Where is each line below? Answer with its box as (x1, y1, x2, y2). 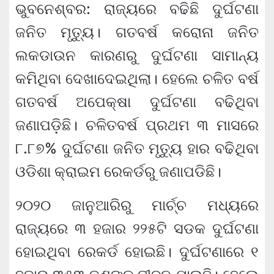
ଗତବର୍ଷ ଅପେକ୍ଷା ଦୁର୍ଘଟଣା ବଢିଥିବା (15, 93, 259, 111)
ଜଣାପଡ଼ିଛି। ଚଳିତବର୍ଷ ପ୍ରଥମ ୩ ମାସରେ (15, 116, 259, 135)
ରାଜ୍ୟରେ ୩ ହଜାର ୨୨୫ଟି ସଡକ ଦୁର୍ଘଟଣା (15, 220, 259, 238)
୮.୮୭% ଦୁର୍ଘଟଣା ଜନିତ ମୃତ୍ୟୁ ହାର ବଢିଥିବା (15, 139, 259, 158)
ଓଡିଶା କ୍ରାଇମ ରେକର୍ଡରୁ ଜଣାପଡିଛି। (15, 163, 221, 181)
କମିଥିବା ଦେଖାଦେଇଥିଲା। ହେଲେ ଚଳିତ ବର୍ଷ (15, 70, 259, 88)
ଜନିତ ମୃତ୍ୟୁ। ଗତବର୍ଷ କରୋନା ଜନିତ (15, 23, 259, 42)
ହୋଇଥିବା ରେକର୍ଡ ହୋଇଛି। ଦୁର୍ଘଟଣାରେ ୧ (15, 243, 259, 261)
